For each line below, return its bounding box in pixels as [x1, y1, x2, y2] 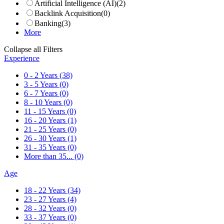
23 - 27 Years [24, 194, 67, 203]
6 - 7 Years [24, 88, 59, 97]
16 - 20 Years [24, 115, 67, 124]
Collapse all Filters [4, 44, 62, 53]
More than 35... [24, 151, 74, 160]
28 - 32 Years [24, 203, 67, 212]
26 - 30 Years [24, 133, 67, 142]
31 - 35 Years [24, 142, 67, 151]
